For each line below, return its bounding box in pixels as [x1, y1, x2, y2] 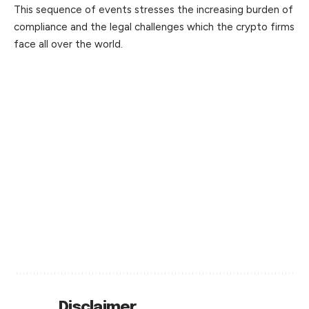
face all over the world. [14, 37, 123, 50]
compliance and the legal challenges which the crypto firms [14, 20, 295, 33]
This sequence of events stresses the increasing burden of [14, 3, 293, 16]
